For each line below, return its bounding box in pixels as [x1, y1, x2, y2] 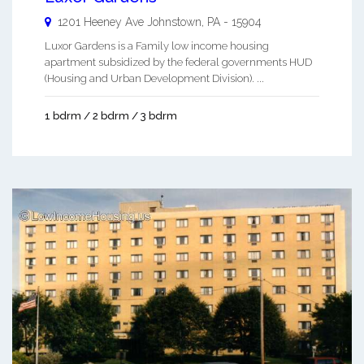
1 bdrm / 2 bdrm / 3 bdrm [45, 109, 177, 122]
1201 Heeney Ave [58, 15, 144, 28]
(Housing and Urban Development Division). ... [45, 71, 264, 84]
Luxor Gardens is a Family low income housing [45, 39, 269, 52]
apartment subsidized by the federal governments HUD [45, 55, 312, 68]
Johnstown [147, 15, 201, 28]
